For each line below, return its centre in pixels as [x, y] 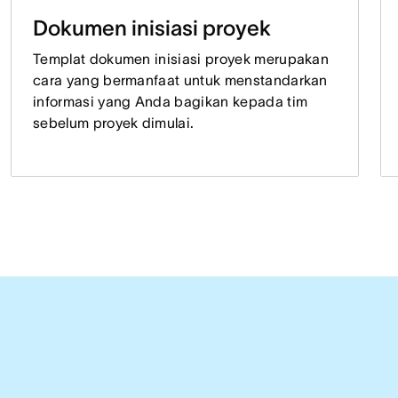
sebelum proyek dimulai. [113, 122]
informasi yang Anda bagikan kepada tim [170, 101]
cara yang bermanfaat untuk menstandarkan [180, 80]
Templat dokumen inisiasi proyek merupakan [181, 58]
